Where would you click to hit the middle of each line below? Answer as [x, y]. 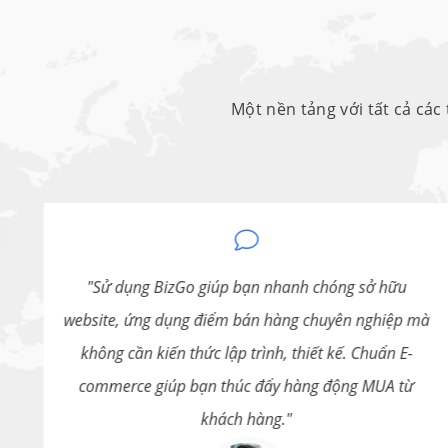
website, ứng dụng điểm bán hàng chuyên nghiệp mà [246, 320]
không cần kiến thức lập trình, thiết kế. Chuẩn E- [246, 353]
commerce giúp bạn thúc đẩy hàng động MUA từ [246, 386]
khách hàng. [243, 419]
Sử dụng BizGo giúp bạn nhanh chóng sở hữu [249, 287]
